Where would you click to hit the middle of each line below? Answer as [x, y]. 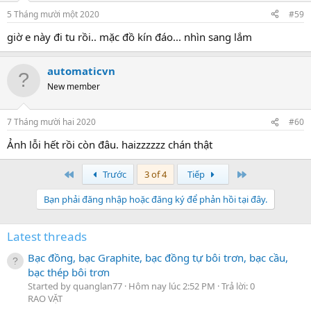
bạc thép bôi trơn [69, 272]
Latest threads [47, 236]
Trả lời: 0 [238, 286]
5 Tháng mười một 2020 [53, 14]
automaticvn [81, 70]
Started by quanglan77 [75, 286]
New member [74, 86]
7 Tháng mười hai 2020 [51, 122]
